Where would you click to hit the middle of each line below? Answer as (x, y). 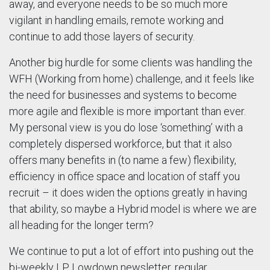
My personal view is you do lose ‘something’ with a (126, 128)
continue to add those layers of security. (102, 37)
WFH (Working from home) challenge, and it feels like (132, 79)
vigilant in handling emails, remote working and (116, 20)
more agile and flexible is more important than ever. (127, 111)
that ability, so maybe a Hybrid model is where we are (133, 209)
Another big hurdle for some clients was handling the (131, 63)
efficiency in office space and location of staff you (124, 177)
